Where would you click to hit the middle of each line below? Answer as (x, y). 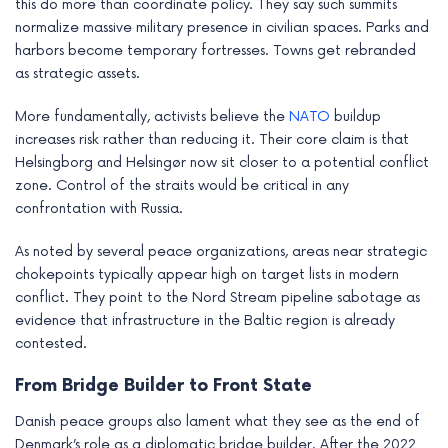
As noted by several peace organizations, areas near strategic (221, 252)
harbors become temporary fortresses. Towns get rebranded (215, 51)
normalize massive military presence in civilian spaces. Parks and (222, 28)
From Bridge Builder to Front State (163, 386)
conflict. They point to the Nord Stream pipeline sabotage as (217, 298)
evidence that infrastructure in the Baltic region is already (205, 321)
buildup (355, 117)
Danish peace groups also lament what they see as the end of (217, 422)
